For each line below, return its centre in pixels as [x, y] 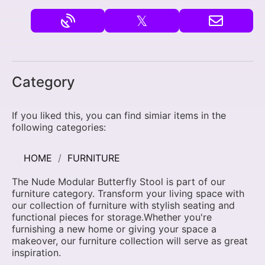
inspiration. [36, 252]
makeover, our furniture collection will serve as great [130, 240]
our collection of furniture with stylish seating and [123, 205]
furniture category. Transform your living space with [128, 193]
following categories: [59, 127]
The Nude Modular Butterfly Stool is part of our [119, 181]
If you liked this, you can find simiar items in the [119, 115]
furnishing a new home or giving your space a [114, 229]
